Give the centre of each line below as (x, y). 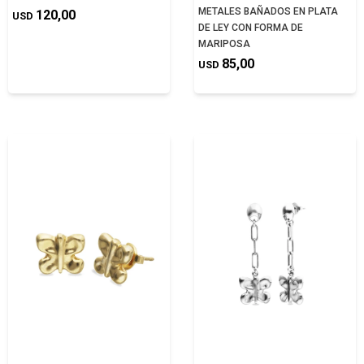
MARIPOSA (224, 43)
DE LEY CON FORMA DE (251, 27)
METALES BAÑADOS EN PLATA (268, 11)
